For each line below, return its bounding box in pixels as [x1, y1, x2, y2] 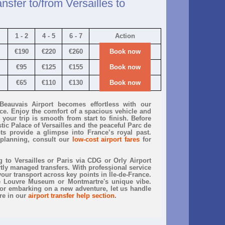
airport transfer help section [28, 192, 115, 199]
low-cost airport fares [72, 136, 140, 143]
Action [115, 32, 135, 40]
